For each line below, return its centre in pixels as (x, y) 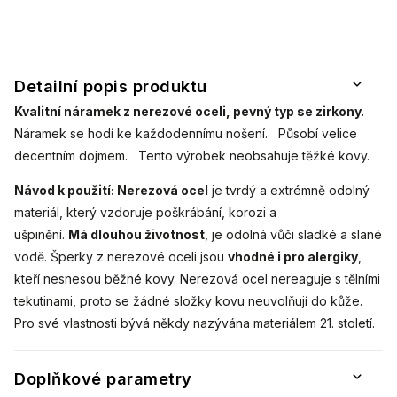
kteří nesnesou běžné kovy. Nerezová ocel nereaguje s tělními (197, 278)
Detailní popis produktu (111, 86)
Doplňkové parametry (103, 378)
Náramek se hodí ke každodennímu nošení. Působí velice (186, 133)
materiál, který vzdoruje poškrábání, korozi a (145, 212)
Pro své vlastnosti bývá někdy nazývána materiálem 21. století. (195, 323)
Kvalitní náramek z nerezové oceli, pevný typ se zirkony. (189, 111)
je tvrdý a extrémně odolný (289, 190)
